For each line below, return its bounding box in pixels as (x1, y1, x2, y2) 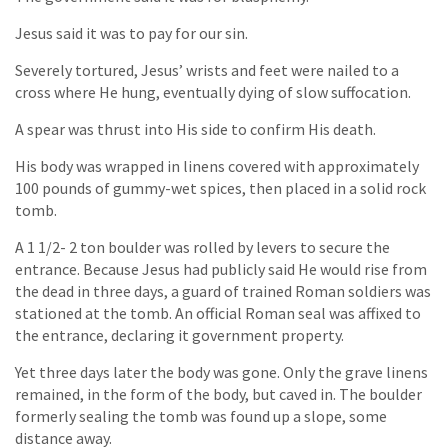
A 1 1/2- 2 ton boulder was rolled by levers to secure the (15, 237, 390, 258)
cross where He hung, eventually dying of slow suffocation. (15, 82, 411, 103)
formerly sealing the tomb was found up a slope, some (15, 406, 387, 427)
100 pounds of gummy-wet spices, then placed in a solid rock (15, 178, 426, 199)
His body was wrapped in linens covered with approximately (15, 156, 419, 177)
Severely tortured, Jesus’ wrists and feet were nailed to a (15, 60, 399, 81)
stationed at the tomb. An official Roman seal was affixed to (15, 303, 421, 324)
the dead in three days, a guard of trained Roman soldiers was (15, 281, 431, 302)
